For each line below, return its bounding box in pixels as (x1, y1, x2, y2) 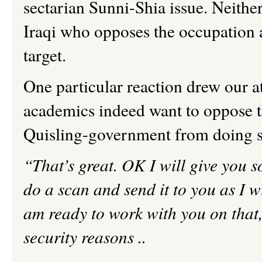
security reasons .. (23, 225, 146, 248)
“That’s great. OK (23, 153, 146, 176)
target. (23, 43, 82, 66)
